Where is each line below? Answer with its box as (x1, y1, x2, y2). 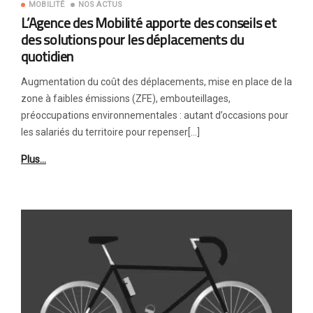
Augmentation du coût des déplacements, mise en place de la (21, 76, 292, 87)
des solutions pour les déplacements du (21, 29, 244, 50)
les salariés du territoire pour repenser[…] (21, 126, 200, 138)
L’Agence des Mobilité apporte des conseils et (21, 12, 277, 34)
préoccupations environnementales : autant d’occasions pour (21, 110, 289, 121)
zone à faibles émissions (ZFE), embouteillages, (21, 93, 231, 104)
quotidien (21, 45, 74, 67)
